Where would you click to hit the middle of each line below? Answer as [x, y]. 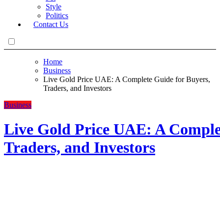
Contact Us [51, 25]
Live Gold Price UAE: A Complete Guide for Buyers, [127, 80]
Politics [57, 16]
